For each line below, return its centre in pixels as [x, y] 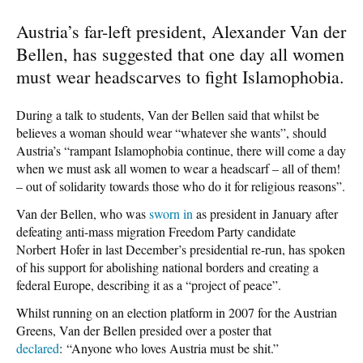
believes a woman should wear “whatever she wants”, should [171, 132]
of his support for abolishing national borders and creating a [167, 267]
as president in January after [265, 213]
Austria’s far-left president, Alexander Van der [181, 31]
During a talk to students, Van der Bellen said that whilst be [168, 114]
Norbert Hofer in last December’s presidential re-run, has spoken [181, 249]
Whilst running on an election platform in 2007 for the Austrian [177, 312]
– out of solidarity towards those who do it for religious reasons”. [181, 186]
